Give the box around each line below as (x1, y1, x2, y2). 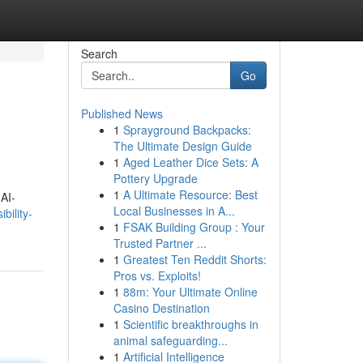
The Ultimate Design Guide (113, 138, 252, 154)
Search (80, 45, 117, 62)
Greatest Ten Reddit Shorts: (122, 251, 267, 267)
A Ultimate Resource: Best (122, 186, 258, 203)
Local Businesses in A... (113, 203, 235, 219)
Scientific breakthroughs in (122, 316, 258, 332)
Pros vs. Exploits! (113, 267, 201, 284)
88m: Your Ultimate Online (122, 284, 258, 300)
